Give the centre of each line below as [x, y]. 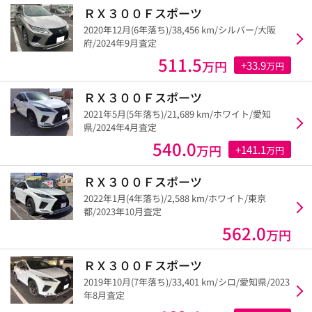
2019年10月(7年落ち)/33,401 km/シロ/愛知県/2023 [187, 282]
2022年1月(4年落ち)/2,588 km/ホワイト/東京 [175, 198]
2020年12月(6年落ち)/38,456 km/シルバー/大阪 [180, 30]
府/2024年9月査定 [120, 43]
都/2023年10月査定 [123, 212]
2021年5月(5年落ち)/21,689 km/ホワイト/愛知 [177, 114]
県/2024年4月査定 [120, 127]
